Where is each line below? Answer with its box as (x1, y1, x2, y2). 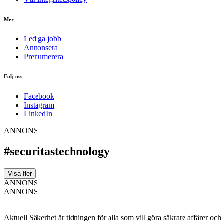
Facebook (24, 91, 54, 100)
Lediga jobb (24, 34, 61, 43)
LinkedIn (24, 109, 52, 118)
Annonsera (24, 43, 58, 52)
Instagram (24, 100, 54, 109)
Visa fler (8, 169, 32, 177)
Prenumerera (24, 52, 63, 61)
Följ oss (4, 73, 22, 79)
